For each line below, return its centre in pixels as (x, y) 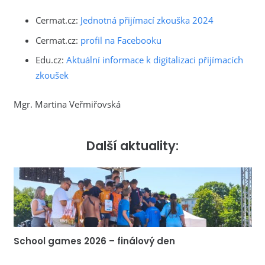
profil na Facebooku (121, 40)
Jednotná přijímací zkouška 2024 (147, 20)
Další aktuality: (132, 146)
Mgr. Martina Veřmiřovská (67, 104)
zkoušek (52, 75)
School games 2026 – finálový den (94, 241)
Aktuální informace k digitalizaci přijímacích (155, 60)
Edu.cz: (51, 60)
